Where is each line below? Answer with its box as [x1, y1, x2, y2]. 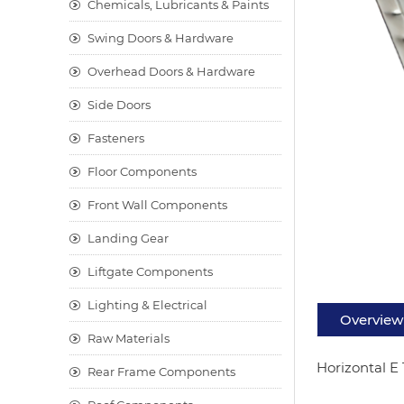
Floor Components [87, 164, 197, 179]
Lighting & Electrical [87, 298, 207, 312]
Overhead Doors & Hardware [87, 64, 255, 78]
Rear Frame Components [87, 364, 235, 379]
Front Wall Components [87, 197, 227, 212]
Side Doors [87, 97, 151, 112]
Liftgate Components [87, 264, 213, 279]
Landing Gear [87, 231, 169, 245]
